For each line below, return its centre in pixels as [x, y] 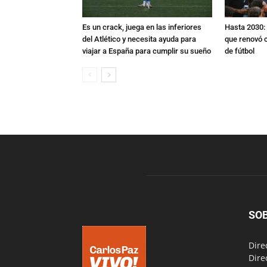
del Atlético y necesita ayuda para [139, 39]
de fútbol [240, 51]
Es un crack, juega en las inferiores [142, 27]
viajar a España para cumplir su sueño [147, 51]
